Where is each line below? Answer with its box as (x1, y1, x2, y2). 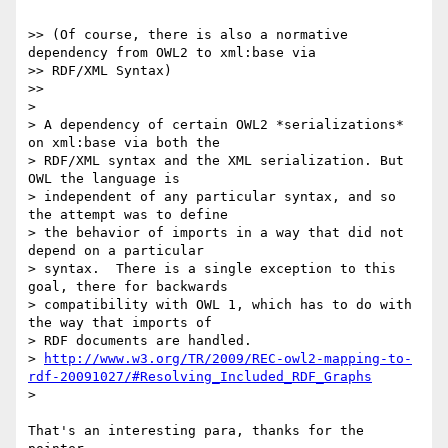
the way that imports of (28, 315, 212, 331)
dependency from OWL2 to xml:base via (28, 45, 316, 61)
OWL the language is (28, 171, 180, 187)
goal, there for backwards (28, 279, 228, 295)
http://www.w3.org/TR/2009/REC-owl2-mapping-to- (44, 351, 412, 367)
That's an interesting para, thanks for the (28, 423, 364, 439)
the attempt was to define (28, 207, 228, 223)
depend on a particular (28, 243, 204, 259)
